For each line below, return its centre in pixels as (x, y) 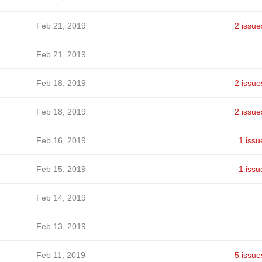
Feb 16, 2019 (61, 140)
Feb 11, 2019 (61, 255)
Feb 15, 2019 (61, 169)
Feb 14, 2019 (61, 198)
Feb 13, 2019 (61, 226)
